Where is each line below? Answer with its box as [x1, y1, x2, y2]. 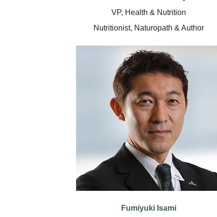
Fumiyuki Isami [121, 203, 176, 212]
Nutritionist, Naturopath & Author [93, 23, 204, 32]
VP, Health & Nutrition [111, 8, 186, 16]
